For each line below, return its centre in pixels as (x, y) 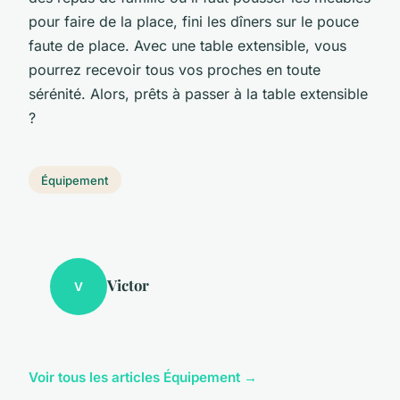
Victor (128, 285)
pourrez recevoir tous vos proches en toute (175, 69)
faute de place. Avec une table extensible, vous (187, 45)
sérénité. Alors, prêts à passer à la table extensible (198, 93)
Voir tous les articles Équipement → (143, 378)
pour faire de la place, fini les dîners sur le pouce (194, 21)
